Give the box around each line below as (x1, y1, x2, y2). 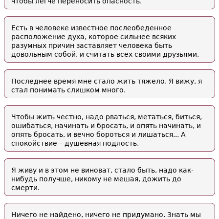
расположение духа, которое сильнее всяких (11, 33, 176, 41)
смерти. (11, 184, 40, 192)
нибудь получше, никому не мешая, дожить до (11, 175, 181, 183)
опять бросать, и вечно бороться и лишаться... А (11, 131, 186, 138)
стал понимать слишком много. (11, 86, 126, 94)
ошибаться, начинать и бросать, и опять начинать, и (11, 122, 201, 130)
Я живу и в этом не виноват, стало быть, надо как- (11, 166, 194, 174)
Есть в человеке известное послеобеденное (11, 24, 172, 32)
